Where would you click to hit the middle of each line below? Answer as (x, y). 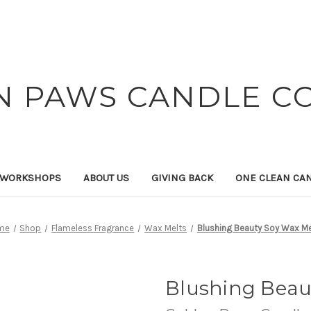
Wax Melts (166, 228)
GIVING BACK (182, 177)
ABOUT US (106, 177)
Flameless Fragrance (93, 228)
